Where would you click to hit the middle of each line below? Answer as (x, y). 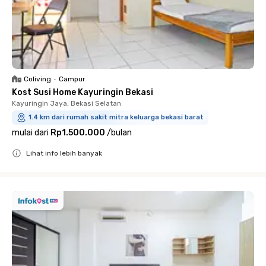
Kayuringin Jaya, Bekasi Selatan (66, 103)
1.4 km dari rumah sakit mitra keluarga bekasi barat (116, 117)
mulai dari (30, 133)
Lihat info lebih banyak (64, 153)
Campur (72, 79)
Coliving (37, 79)
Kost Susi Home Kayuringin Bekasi (83, 92)
